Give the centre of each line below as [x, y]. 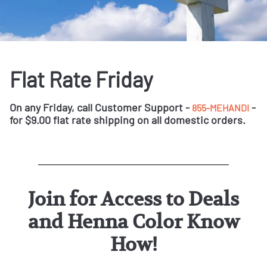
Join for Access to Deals [133, 199]
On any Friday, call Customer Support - [101, 108]
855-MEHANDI [221, 108]
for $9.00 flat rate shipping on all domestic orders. [128, 120]
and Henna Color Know [133, 222]
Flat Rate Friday [81, 79]
